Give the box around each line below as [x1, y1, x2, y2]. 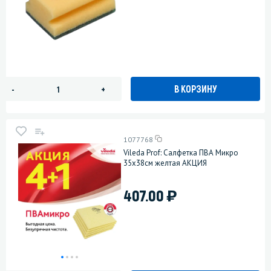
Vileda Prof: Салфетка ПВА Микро [123, 147, 239, 158]
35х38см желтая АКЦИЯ [123, 157, 207, 168]
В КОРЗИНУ [174, 83, 217, 95]
